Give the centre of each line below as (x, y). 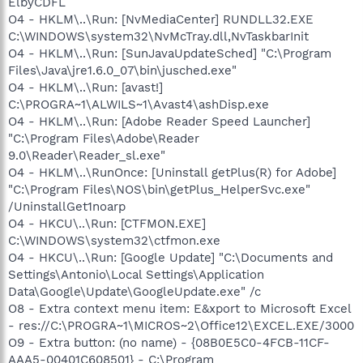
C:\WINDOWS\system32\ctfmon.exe (114, 241)
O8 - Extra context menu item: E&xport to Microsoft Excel (179, 309)
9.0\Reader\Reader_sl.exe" (87, 156)
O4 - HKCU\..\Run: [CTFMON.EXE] (107, 224)
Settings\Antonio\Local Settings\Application (136, 275)
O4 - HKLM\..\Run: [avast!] (85, 88)
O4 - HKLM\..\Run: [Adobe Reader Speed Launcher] (159, 122)
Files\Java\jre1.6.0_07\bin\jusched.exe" (122, 70)
